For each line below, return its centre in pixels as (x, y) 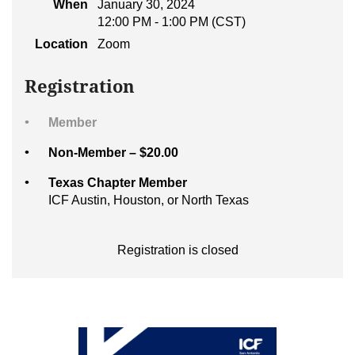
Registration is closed (177, 250)
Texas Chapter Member (118, 183)
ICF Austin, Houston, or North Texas (149, 200)
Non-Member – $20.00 (113, 153)
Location (61, 44)
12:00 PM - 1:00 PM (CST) (172, 22)
